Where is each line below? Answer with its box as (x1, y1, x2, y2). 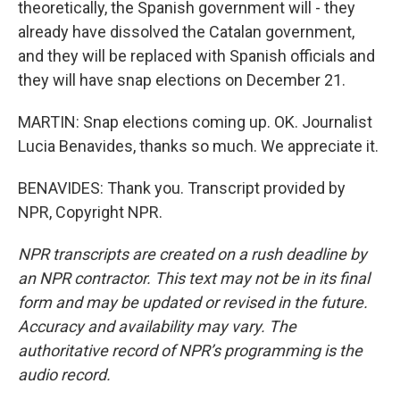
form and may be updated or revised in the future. (18, 293, 368, 312)
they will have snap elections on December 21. (18, 71, 346, 89)
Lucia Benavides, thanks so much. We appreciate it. (18, 137, 379, 155)
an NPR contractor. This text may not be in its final (18, 269, 370, 287)
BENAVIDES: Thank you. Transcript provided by (18, 179, 346, 197)
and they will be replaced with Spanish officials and (18, 46, 375, 65)
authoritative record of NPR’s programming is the (18, 341, 362, 360)
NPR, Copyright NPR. (18, 203, 162, 221)
